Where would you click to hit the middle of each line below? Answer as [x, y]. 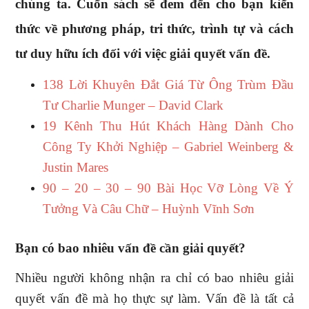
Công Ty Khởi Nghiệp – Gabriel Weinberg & [168, 147]
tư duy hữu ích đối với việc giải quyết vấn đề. [143, 53]
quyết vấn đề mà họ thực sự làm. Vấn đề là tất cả [154, 298]
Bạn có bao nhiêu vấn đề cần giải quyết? [131, 248]
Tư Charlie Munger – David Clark [133, 105]
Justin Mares [76, 167]
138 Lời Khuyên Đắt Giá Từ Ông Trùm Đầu [168, 84]
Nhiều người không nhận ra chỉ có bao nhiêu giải [154, 278]
